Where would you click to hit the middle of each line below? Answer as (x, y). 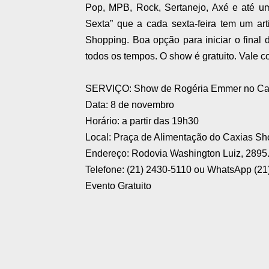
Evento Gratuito (118, 186)
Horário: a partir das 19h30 (142, 121)
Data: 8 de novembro (130, 105)
